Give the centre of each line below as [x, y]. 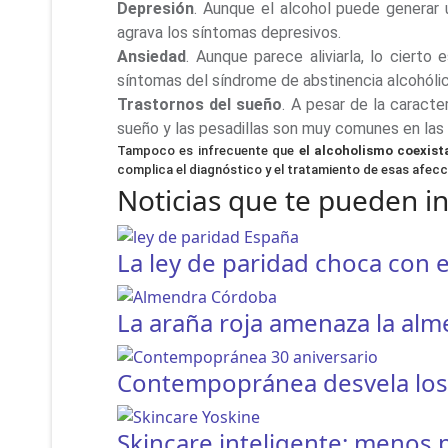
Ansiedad [151, 57]
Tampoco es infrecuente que [208, 151]
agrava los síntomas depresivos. [229, 33]
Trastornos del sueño [200, 105]
